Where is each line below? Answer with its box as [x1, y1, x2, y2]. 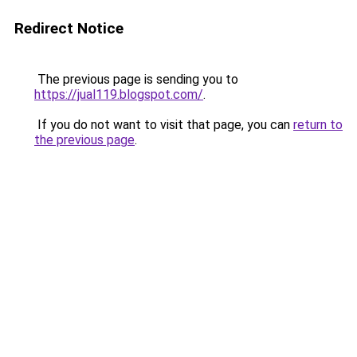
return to [293, 117, 343, 132]
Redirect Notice [14, 19, 124, 37]
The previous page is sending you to [34, 72, 238, 87]
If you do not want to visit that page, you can [34, 117, 293, 132]
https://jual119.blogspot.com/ [34, 87, 203, 102]
